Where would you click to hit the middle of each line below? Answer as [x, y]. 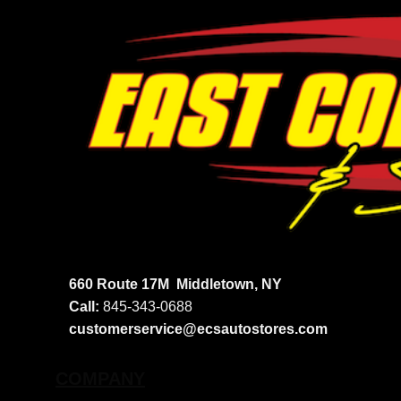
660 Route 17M [123, 284]
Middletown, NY [229, 284]
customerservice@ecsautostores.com [198, 328]
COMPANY [100, 379]
